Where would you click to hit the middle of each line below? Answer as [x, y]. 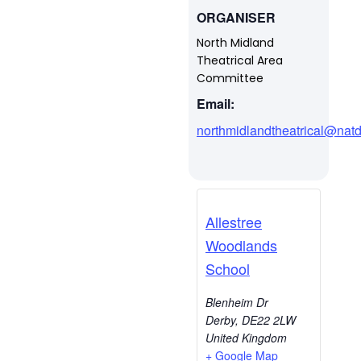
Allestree [234, 222]
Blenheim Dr [237, 302]
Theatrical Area [240, 60]
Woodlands [241, 245]
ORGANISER [236, 17]
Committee [230, 78]
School [228, 268]
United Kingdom [246, 338]
